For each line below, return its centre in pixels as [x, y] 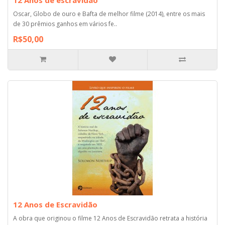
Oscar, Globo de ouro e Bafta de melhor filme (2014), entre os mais [109, 14]
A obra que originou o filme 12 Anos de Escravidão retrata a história [110, 218]
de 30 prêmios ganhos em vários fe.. [65, 24]
